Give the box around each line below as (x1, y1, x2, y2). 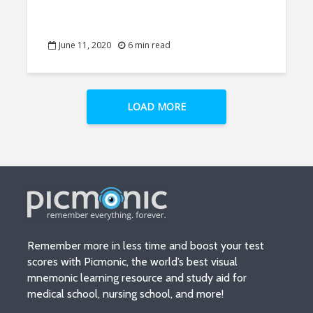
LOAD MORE (127, 100, 186, 113)
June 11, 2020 (59, 39, 111, 51)
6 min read (128, 39, 170, 51)
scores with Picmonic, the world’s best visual (27, 255, 238, 268)
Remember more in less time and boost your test (27, 239, 264, 252)
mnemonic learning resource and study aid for (27, 271, 247, 284)
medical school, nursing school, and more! (27, 287, 226, 300)
